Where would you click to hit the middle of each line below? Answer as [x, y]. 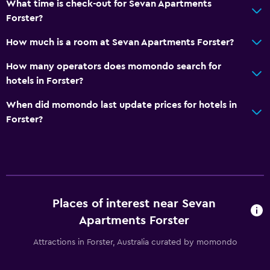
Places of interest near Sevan [134, 203]
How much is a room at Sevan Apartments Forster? [120, 42]
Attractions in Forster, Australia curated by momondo [135, 242]
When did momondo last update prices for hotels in [121, 105]
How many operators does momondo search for [114, 66]
